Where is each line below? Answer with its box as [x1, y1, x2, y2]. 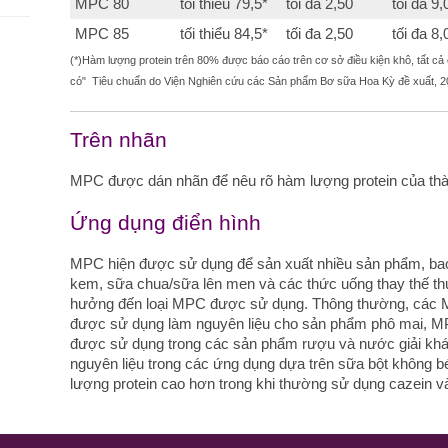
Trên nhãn [70, 128, 168, 151]
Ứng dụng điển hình [70, 211, 262, 234]
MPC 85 [75, 25, 130, 42]
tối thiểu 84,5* [180, 25, 269, 42]
